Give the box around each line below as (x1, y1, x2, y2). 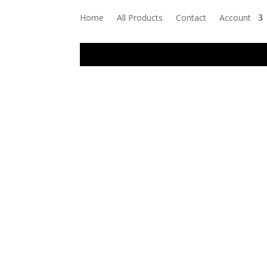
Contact (176, 11, 207, 23)
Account (219, 11, 252, 23)
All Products (117, 11, 163, 23)
